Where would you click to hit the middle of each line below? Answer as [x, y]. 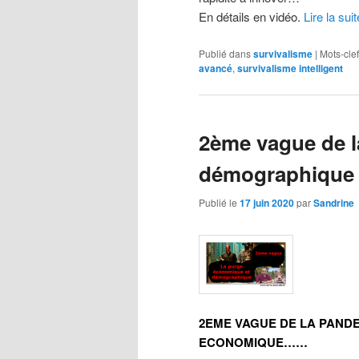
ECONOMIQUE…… [253, 342]
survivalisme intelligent [290, 68]
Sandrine [334, 203]
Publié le [219, 203]
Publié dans [225, 53]
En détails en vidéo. [251, 17]
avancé [216, 68]
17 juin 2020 [267, 203]
